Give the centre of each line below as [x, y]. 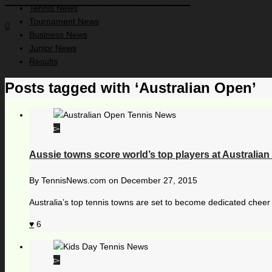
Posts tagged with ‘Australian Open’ [131, 88]
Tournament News [64, 22]
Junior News [53, 48]
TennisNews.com [74, 180]
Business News [58, 35]
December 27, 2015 [159, 180]
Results [43, 62]
